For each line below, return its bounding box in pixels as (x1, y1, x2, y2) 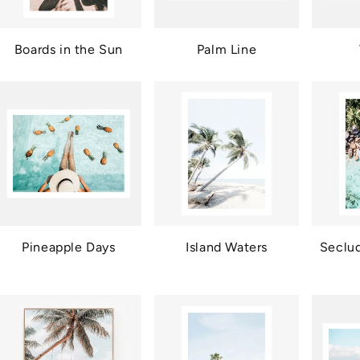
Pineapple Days (22, 239, 116, 256)
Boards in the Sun (14, 41, 124, 57)
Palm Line (196, 41, 257, 57)
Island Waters (186, 239, 268, 256)
